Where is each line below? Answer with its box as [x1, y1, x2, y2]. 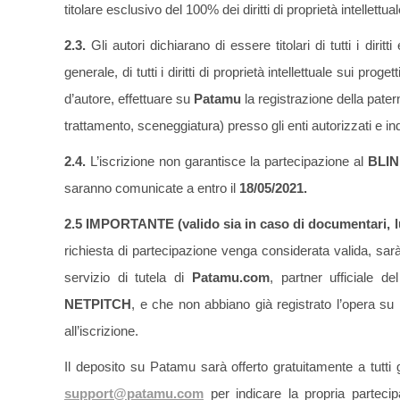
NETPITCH [64, 296, 131, 312]
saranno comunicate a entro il [64, 180, 239, 196]
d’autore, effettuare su [64, 91, 195, 107]
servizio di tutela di [64, 270, 192, 286]
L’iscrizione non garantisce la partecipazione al [90, 154, 369, 170]
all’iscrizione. [64, 323, 138, 339]
